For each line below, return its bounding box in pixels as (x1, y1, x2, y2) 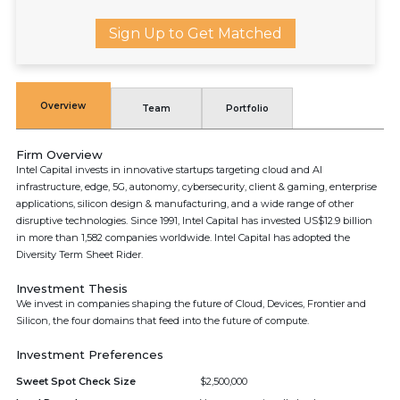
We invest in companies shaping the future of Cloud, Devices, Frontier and (16, 297, 366, 310)
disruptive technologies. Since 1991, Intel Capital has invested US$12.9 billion (16, 214, 372, 227)
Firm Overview (16, 147, 103, 162)
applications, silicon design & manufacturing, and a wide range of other (16, 197, 354, 210)
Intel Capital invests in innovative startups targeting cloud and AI (16, 163, 322, 176)
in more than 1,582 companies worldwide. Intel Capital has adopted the (16, 231, 350, 244)
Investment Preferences (16, 347, 163, 362)
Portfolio (225, 103, 269, 114)
